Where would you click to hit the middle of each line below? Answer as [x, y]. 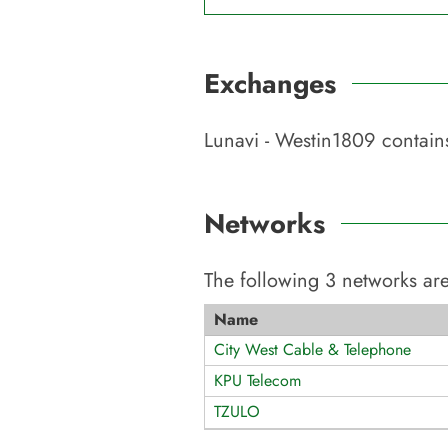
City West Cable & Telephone [312, 349]
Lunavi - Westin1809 [290, 139]
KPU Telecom [257, 380]
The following [264, 279]
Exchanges [270, 83]
